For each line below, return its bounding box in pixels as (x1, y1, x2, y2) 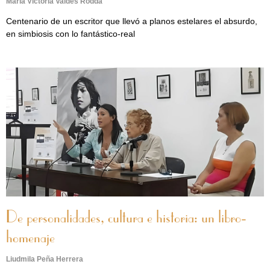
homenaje (6, 230, 55, 246)
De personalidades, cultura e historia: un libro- (6, 210, 246, 227)
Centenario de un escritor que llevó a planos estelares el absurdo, (6, 16, 257, 26)
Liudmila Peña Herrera (6, 255, 83, 263)
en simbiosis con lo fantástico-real (6, 29, 135, 39)
